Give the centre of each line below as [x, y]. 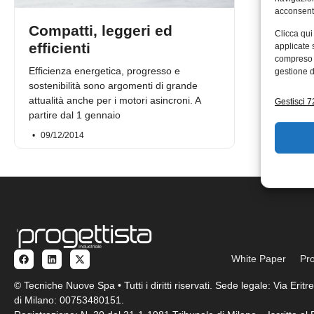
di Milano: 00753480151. [69, 300]
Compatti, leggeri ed [101, 30]
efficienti [60, 48]
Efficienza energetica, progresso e [104, 70]
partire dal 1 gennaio [75, 115]
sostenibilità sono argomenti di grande [113, 85]
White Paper [259, 259]
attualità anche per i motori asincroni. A [115, 100]
